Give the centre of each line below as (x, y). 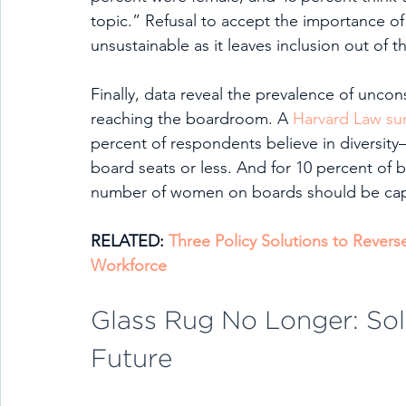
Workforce (129, 266)
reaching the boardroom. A (192, 119)
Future (131, 360)
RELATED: (130, 241)
